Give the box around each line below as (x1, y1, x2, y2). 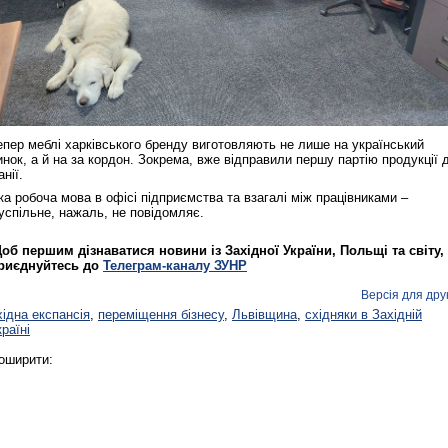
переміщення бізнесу (98, 307, 224, 323)
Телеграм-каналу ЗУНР (103, 258, 247, 274)
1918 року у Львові (249, 118, 363, 133)
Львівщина (232, 307, 297, 323)
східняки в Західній (305, 307, 422, 323)
